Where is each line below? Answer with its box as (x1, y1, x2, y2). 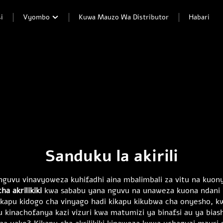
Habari (188, 12, 210, 22)
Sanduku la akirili (45, 145, 178, 167)
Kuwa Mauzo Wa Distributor (78, 12, 169, 22)
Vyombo (22, 12, 52, 22)
